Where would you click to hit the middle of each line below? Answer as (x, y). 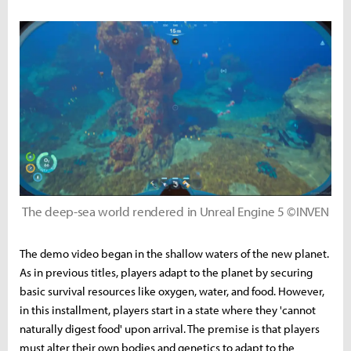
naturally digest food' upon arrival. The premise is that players (170, 328)
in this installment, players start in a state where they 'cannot (168, 309)
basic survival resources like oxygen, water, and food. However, (172, 291)
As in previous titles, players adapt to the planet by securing (166, 272)
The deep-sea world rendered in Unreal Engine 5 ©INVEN (175, 211)
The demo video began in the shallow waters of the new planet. (174, 253)
